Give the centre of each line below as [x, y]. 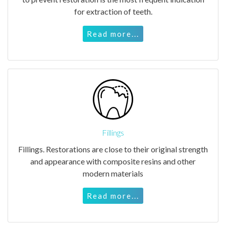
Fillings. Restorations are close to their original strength [113, 149]
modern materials [113, 173]
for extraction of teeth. [113, 11]
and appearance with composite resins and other [113, 161]
